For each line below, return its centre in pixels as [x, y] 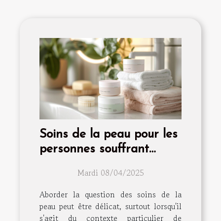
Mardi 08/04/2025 [110, 172]
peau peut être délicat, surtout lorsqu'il [110, 206]
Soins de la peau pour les [109, 134]
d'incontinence [78, 164]
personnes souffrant [94, 149]
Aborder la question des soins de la [110, 194]
